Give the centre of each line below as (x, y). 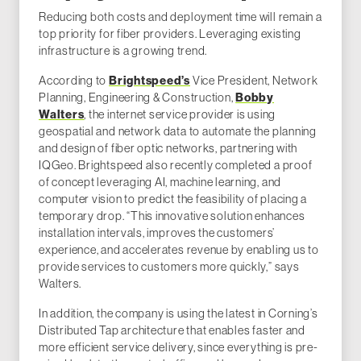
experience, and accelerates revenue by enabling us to (179, 250)
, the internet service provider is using (180, 115)
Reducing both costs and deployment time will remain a (180, 17)
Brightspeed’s (149, 81)
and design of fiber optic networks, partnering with (168, 149)
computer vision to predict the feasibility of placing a (173, 199)
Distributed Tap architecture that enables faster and (172, 331)
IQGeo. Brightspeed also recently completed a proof (176, 166)
